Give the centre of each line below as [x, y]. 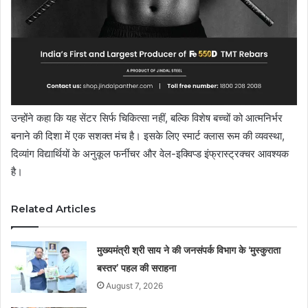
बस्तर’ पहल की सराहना [137, 268]
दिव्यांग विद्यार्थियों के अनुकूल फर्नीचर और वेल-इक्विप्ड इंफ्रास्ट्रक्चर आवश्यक [150, 153]
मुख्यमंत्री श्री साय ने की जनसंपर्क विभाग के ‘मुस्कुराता [189, 250]
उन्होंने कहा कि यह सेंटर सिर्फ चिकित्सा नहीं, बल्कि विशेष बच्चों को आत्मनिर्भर [147, 118]
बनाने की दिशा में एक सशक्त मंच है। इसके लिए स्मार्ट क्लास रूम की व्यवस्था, [148, 135]
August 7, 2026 [135, 285]
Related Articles [53, 208]
